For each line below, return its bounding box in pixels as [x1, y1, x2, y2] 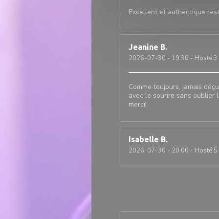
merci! [129, 100, 147, 109]
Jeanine [129, 43, 158, 51]
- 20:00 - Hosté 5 [166, 146, 218, 155]
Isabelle [129, 135, 159, 144]
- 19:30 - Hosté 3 [166, 54, 218, 63]
